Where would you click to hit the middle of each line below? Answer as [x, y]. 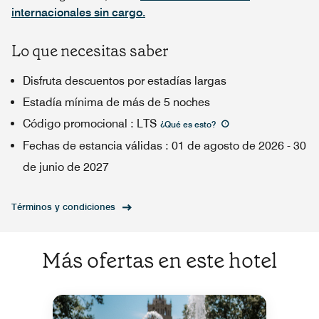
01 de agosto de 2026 [228, 146]
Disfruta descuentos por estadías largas [125, 81]
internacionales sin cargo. [78, 12]
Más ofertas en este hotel [159, 261]
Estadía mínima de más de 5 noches [116, 102]
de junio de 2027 [66, 167]
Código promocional [75, 124]
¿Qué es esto [186, 124]
